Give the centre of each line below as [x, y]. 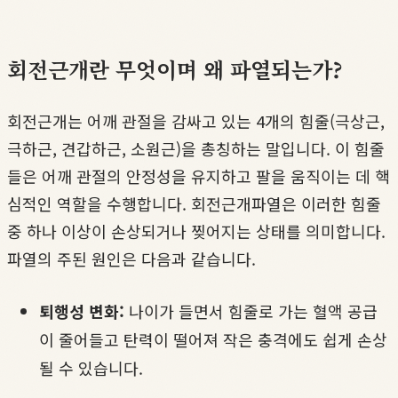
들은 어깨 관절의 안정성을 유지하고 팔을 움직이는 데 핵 [199, 175]
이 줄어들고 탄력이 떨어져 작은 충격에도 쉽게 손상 [213, 339]
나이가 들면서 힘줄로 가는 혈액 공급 [251, 310]
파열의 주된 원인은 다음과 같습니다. [131, 258]
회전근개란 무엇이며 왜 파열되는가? [175, 68]
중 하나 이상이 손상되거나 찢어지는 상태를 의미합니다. [196, 231]
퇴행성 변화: [82, 310]
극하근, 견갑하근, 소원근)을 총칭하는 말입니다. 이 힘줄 [196, 148]
